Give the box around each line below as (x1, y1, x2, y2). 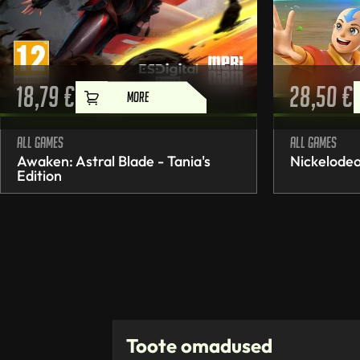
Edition (17, 166, 62, 186)
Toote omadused (126, 333, 272, 358)
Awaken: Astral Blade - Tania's (17, 152, 211, 171)
